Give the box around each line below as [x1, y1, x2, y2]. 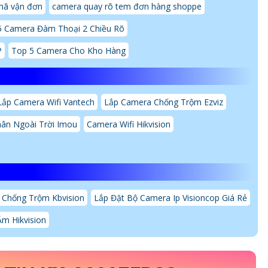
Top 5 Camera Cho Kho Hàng [11, 45, 126, 57]
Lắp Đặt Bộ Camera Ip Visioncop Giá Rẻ [94, 192, 247, 204]
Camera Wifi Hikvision [87, 118, 170, 130]
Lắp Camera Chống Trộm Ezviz [104, 96, 223, 108]
